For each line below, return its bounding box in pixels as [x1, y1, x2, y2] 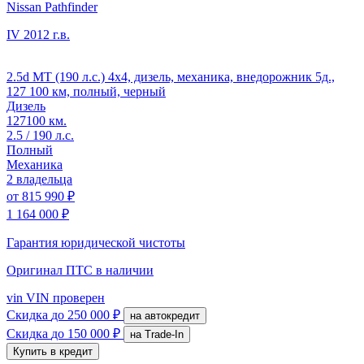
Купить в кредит [13, 344, 93, 357]
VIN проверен [23, 290, 105, 305]
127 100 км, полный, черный [6, 84, 166, 98]
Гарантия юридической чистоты [6, 235, 185, 249]
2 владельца [6, 171, 72, 186]
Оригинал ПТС [6, 262, 96, 277]
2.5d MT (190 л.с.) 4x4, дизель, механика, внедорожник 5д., [6, 69, 335, 84]
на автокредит [145, 309, 200, 322]
